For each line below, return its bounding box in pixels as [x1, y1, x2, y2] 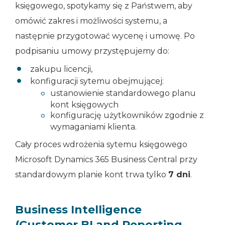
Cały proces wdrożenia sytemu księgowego [15, 139, 187, 149]
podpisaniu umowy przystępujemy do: [15, 46, 169, 56]
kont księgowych [50, 99, 119, 109]
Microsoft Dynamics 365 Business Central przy [15, 154, 197, 164]
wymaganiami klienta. [50, 122, 137, 132]
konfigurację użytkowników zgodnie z [50, 110, 204, 121]
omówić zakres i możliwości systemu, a [15, 16, 167, 26]
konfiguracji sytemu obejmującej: [30, 76, 164, 86]
